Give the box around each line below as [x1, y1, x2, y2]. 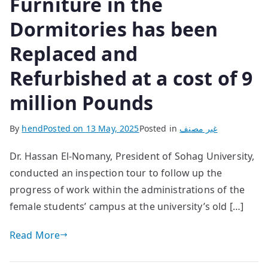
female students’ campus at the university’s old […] [10, 199, 244, 213]
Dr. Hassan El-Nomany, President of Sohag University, [10, 149, 255, 163]
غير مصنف [179, 122, 218, 134]
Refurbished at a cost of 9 [10, 65, 253, 91]
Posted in [139, 122, 180, 134]
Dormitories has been [10, 16, 218, 42]
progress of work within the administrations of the [10, 182, 245, 196]
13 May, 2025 [86, 122, 139, 134]
